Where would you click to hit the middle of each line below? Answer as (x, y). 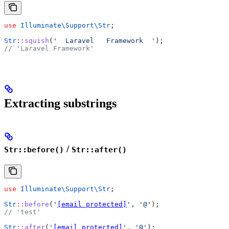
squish (37, 41)
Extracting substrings (60, 104)
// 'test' (22, 212)
